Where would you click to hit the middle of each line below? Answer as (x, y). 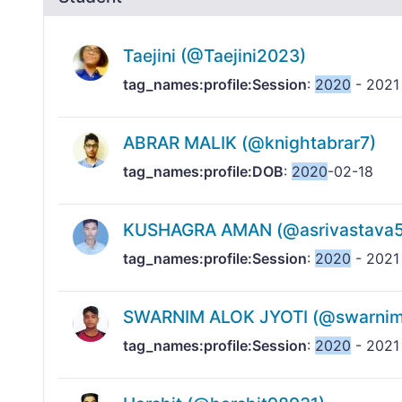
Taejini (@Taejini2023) (214, 56)
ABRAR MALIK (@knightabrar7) (249, 143)
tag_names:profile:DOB (203, 172)
